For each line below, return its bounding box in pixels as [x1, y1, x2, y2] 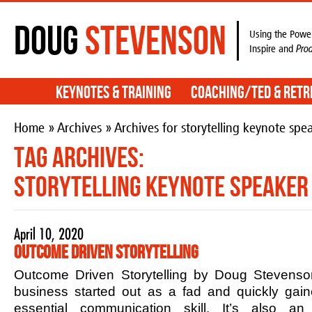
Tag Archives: [14, 141, 144, 176]
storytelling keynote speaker [14, 170, 309, 205]
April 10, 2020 [14, 224, 84, 244]
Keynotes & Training [56, 83, 171, 104]
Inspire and [249, 42, 296, 55]
